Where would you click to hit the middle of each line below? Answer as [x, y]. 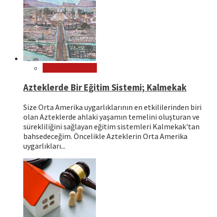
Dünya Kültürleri [70, 68]
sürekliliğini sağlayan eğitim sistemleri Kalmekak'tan [111, 127]
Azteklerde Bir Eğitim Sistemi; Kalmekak [105, 87]
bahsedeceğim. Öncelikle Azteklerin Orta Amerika [105, 136]
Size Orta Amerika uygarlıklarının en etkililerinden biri [112, 107]
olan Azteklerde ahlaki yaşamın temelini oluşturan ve [111, 117]
